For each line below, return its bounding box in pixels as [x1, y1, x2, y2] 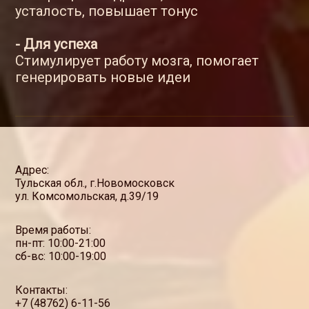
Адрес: [15, 163, 50, 177]
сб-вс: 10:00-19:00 [15, 250, 107, 263]
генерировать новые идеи [15, 69, 191, 86]
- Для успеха [15, 36, 98, 53]
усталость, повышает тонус [15, 3, 199, 20]
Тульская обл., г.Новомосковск [15, 177, 175, 190]
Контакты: [15, 283, 68, 297]
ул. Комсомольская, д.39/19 [15, 190, 159, 203]
